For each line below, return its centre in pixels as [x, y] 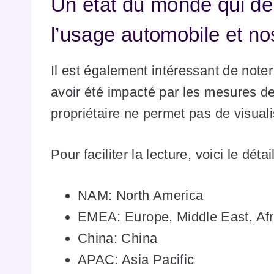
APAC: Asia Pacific [136, 259]
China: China [118, 238]
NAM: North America [141, 195]
